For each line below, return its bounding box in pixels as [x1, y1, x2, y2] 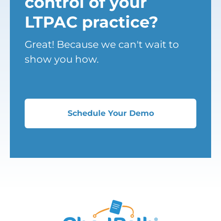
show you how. [25, 53, 99, 65]
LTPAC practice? [25, 12, 158, 32]
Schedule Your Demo [67, 109, 154, 118]
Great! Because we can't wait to [25, 38, 179, 50]
